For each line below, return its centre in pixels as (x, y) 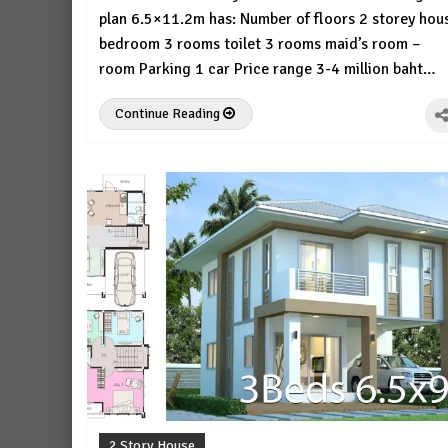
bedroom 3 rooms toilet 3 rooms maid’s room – (259, 44)
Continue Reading (169, 114)
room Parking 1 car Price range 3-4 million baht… (267, 69)
